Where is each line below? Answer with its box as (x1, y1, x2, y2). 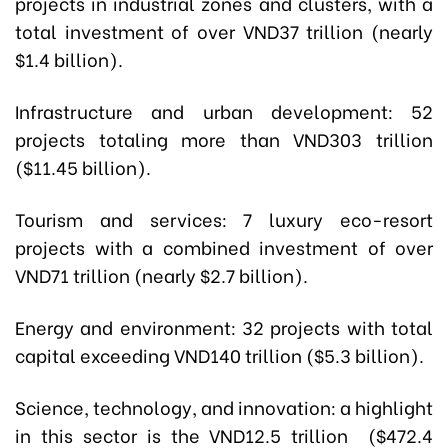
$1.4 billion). (15, 45, 123, 73)
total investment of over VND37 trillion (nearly (15, 17, 433, 45)
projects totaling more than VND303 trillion (15, 125, 433, 153)
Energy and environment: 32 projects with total (15, 313, 433, 341)
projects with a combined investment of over (15, 233, 433, 261)
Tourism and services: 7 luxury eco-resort (15, 205, 433, 233)
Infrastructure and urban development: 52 (15, 97, 433, 125)
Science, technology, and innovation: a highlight (15, 393, 433, 421)
